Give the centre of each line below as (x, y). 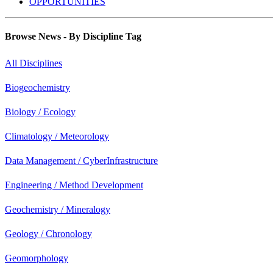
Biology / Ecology (40, 112)
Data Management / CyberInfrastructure (81, 161)
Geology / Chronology (48, 234)
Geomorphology (37, 258)
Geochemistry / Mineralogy (58, 210)
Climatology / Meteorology (57, 136)
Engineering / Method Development (74, 185)
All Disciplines (34, 63)
